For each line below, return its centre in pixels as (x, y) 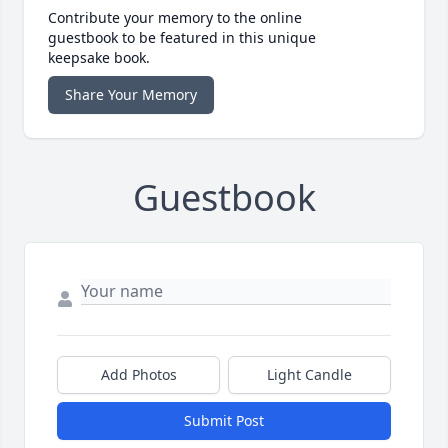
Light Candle (309, 375)
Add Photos (138, 375)
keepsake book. (99, 58)
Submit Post (224, 421)
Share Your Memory (131, 95)
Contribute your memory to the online (175, 18)
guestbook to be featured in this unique (182, 38)
